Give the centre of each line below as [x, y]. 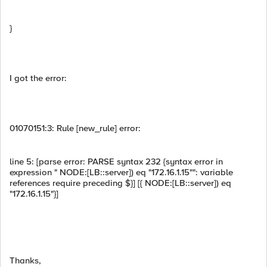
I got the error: [38, 78]
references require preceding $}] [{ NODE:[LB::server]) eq [120, 183]
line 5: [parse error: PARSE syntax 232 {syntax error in [116, 162]
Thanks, [25, 260]
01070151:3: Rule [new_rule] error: [75, 128]
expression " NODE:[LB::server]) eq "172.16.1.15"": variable [121, 172]
